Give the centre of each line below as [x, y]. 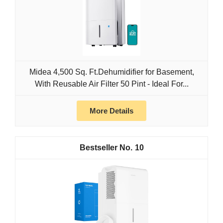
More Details [111, 111]
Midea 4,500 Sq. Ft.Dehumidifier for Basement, [111, 72]
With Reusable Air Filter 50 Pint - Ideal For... [111, 84]
